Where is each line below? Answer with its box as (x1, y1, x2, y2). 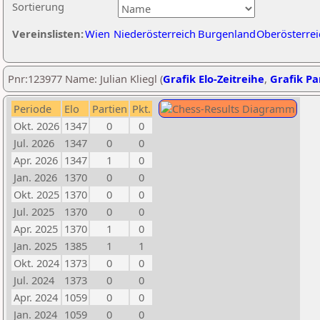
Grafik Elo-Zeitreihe (163, 71, 264, 86)
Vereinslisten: (12, 26, 84, 41)
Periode (14, 101, 51, 116)
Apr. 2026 (14, 153, 58, 167)
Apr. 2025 (14, 221, 58, 236)
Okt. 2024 (14, 256, 59, 270)
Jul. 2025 (14, 204, 54, 219)
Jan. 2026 (14, 170, 57, 184)
